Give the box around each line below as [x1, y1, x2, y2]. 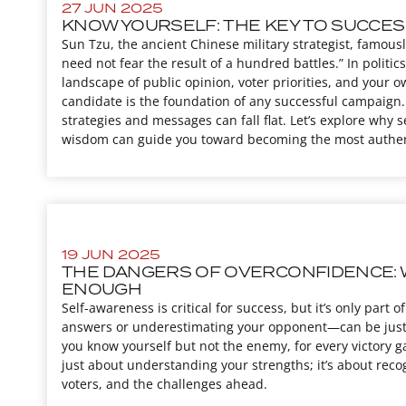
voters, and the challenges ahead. [62, 375, 267, 393]
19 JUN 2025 [62, 246, 160, 264]
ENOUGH [62, 279, 142, 300]
